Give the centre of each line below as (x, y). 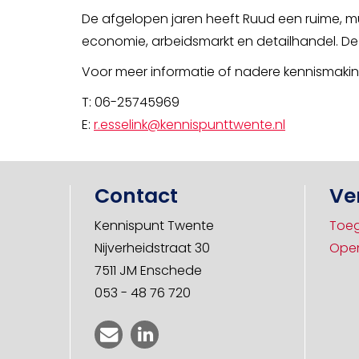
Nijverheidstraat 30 (152, 248)
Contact (136, 196)
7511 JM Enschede (148, 270)
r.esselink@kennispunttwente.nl (190, 124)
